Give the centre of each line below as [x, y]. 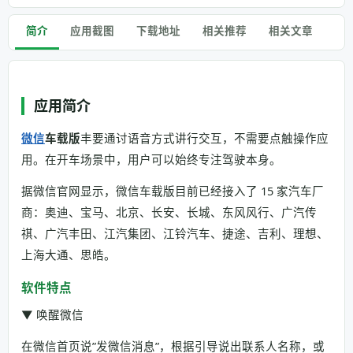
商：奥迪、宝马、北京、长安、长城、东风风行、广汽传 [169, 212]
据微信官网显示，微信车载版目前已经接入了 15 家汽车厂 [173, 191]
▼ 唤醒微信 [52, 314]
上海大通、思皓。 [69, 255]
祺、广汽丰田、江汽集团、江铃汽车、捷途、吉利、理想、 [175, 233]
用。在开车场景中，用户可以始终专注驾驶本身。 [151, 159]
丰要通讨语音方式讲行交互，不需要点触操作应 [204, 138]
